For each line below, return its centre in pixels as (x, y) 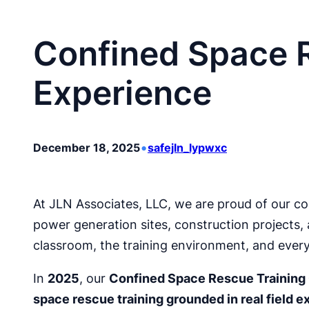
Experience (122, 93)
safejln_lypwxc (187, 148)
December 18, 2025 (87, 148)
